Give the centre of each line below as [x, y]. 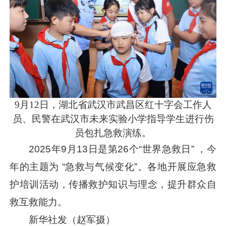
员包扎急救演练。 [113, 133]
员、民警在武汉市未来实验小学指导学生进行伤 [113, 119]
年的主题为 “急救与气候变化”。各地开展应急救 [113, 167]
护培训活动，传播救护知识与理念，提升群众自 [113, 185]
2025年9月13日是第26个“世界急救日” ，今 [123, 149]
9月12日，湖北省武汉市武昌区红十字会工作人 [113, 105]
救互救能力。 [39, 202]
